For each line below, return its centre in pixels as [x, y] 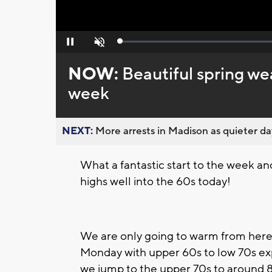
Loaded [133, 44]
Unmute [98, 45]
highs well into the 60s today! [155, 182]
